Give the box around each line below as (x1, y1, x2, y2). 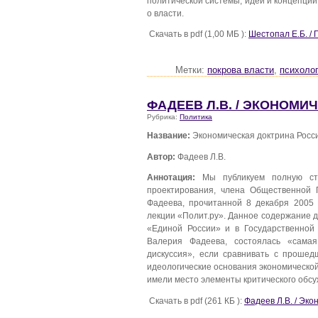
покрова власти (207, 65, 274, 76)
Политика (180, 113, 212, 121)
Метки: (175, 65, 207, 76)
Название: (147, 131, 190, 141)
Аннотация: (147, 172, 195, 182)
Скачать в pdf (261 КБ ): (147, 296, 244, 306)
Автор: (147, 151, 175, 161)
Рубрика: (147, 113, 180, 121)
